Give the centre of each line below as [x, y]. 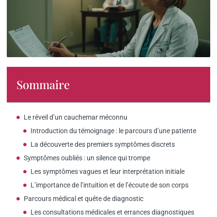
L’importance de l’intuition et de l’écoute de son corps [109, 185]
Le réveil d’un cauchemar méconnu [76, 117]
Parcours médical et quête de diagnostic [84, 199]
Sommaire [43, 84]
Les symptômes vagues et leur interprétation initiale [108, 171]
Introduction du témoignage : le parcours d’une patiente [113, 131]
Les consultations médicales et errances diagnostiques [112, 212]
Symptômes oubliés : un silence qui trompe [87, 158]
